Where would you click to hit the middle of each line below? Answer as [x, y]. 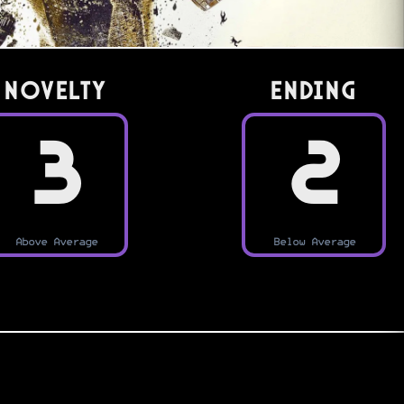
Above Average [56, 242]
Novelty [56, 90]
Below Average [314, 242]
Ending [314, 90]
